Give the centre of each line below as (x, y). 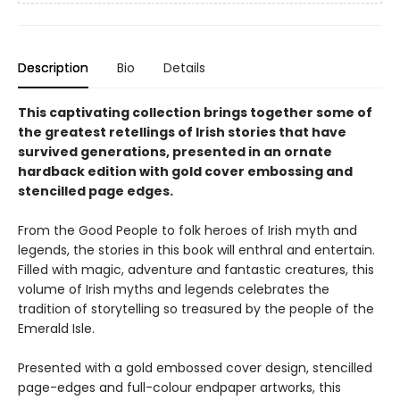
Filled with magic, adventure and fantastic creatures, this (196, 270)
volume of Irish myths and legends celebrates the (174, 290)
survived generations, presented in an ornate (175, 152)
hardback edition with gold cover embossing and (185, 172)
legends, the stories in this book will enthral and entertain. (196, 250)
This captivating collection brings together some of (195, 113)
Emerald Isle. (56, 329)
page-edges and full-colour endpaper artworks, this (179, 388)
